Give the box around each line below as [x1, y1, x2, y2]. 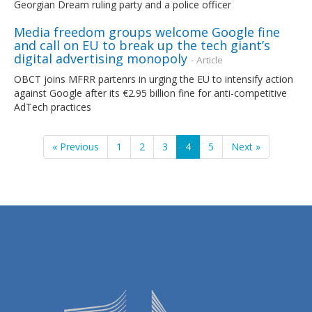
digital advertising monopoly [14, 49, 191, 67]
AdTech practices [14, 100, 91, 114]
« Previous [52, 139, 99, 153]
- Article [191, 53, 223, 66]
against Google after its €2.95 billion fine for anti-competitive [14, 86, 287, 100]
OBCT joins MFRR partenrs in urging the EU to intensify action [14, 72, 293, 86]
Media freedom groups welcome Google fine [14, 23, 280, 40]
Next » [231, 139, 260, 153]
